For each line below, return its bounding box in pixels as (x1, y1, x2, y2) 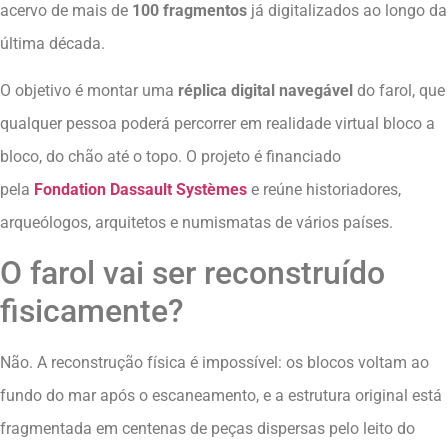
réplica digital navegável (178, 81, 353, 101)
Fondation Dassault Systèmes (34, 180, 247, 200)
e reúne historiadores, (247, 180, 401, 200)
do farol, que (353, 81, 445, 101)
